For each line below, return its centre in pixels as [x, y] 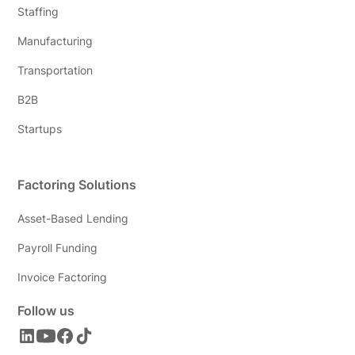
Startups [40, 129]
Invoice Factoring [63, 277]
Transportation [55, 71]
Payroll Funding [58, 248]
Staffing [38, 12]
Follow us [46, 311]
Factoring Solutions [77, 185]
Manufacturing [55, 41]
